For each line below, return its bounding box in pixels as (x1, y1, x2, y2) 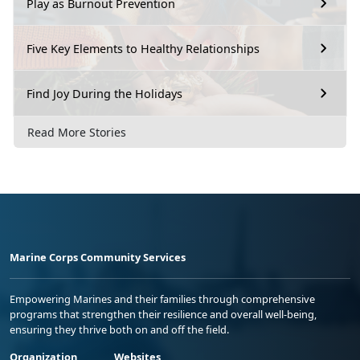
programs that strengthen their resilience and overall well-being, (10, 307, 317, 322)
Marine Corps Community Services (10, 250, 186, 265)
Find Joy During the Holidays (27, 85, 182, 101)
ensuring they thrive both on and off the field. (10, 322, 229, 337)
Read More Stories (27, 125, 126, 141)
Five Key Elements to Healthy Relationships (27, 40, 260, 56)
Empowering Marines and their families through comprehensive (10, 292, 315, 307)
